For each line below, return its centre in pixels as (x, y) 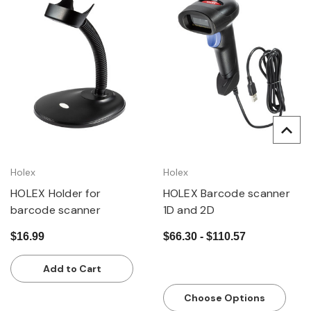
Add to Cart (72, 268)
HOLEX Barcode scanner (226, 193)
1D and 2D (188, 210)
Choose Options (224, 297)
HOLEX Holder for (56, 193)
